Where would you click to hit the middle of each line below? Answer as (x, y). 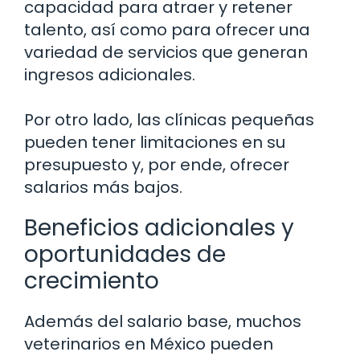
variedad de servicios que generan (166, 53)
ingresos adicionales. (110, 75)
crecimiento (92, 281)
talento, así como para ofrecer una (167, 30)
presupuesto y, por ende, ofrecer (157, 165)
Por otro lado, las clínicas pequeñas (169, 120)
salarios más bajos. (103, 188)
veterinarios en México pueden (149, 344)
